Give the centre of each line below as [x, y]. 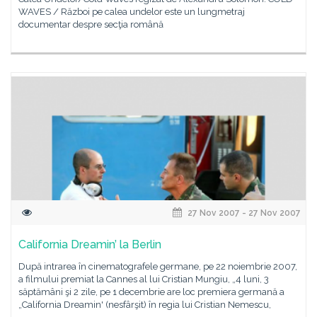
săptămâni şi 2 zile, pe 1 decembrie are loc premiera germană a [151, 292]
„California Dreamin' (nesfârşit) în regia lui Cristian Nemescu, [145, 305]
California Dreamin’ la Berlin [90, 244]
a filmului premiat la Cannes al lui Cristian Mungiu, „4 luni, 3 [144, 279]
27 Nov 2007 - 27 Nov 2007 [243, 213]
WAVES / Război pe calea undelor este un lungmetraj [132, 12]
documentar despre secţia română [91, 24]
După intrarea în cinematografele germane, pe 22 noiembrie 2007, [158, 266]
